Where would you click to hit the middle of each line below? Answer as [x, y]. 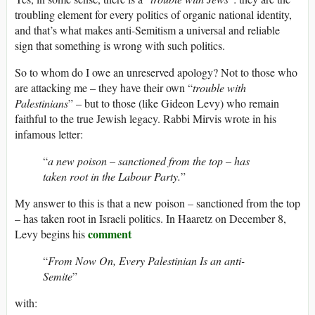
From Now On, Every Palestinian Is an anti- [146, 261]
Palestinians [41, 103]
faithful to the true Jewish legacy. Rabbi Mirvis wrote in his [146, 119]
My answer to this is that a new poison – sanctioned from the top [157, 203]
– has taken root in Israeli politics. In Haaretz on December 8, [150, 219]
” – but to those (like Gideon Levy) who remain [174, 103]
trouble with [219, 88]
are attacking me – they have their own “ [104, 88]
